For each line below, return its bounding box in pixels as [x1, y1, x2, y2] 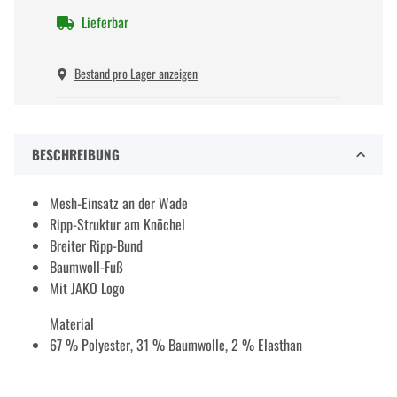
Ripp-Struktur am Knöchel [50, 214, 185, 236]
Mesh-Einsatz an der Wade [50, 192, 188, 214]
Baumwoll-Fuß [50, 256, 123, 278]
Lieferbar [82, 11, 128, 33]
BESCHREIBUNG [32, 144, 120, 165]
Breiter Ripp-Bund [50, 235, 143, 257]
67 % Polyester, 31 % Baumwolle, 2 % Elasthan [50, 334, 302, 356]
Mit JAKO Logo [50, 277, 125, 300]
